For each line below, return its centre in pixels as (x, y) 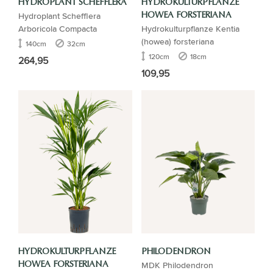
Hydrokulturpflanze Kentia (190, 28)
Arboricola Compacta (58, 28)
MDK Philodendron (177, 265)
